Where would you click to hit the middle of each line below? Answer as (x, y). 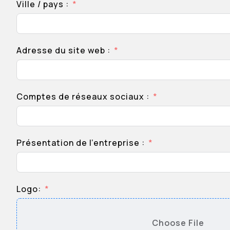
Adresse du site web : (63, 50)
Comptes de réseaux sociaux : (83, 97)
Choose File (178, 223)
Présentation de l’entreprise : (81, 143)
